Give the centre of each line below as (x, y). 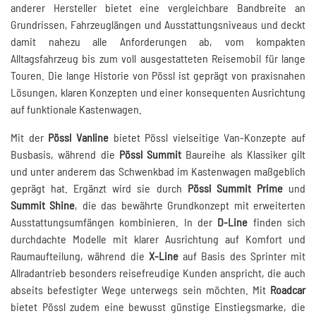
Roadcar (288, 290)
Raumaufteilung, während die (80, 256)
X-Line (163, 256)
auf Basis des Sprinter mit (242, 256)
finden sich (277, 222)
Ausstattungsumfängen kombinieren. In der (114, 222)
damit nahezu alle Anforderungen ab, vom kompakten (158, 42)
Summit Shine (43, 205)
